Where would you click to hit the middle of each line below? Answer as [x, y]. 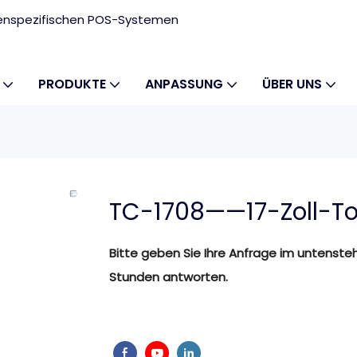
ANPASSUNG [184, 84]
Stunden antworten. [169, 277]
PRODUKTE [72, 84]
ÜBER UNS [292, 84]
